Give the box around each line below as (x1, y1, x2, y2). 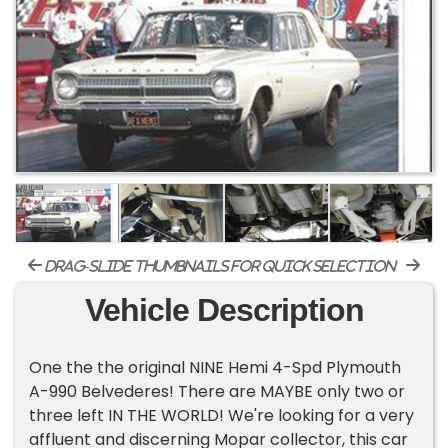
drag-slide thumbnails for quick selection (42, 259, 396, 274)
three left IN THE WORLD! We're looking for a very (29, 404, 415, 428)
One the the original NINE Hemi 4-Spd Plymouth (29, 356, 402, 380)
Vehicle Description (84, 292, 364, 329)
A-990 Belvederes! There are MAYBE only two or (29, 380, 406, 404)
